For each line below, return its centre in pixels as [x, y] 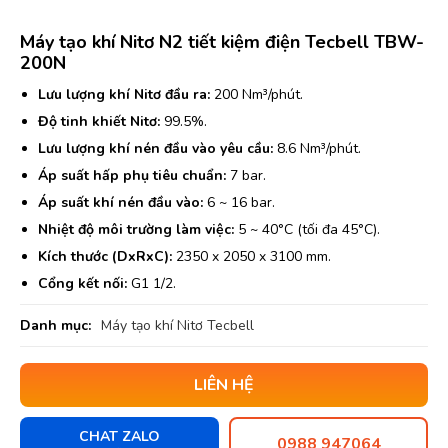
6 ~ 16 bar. [239, 202]
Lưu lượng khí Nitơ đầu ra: [124, 94]
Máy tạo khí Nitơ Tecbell [177, 325]
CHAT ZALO [119, 436]
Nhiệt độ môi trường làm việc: [136, 229]
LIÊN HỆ [224, 385]
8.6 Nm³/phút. [317, 148]
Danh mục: [55, 325]
